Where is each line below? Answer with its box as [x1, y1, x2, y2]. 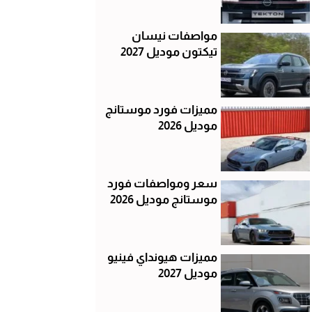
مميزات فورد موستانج [104, 102, 217, 116]
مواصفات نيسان [131, 29, 217, 42]
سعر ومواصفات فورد [107, 176, 217, 190]
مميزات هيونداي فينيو [107, 250, 217, 264]
